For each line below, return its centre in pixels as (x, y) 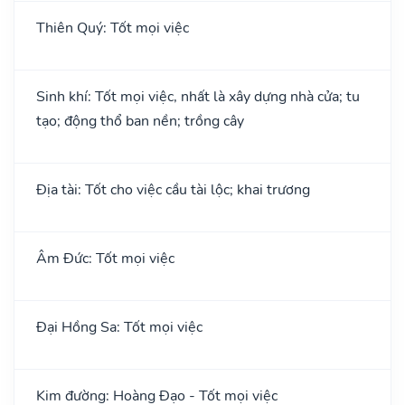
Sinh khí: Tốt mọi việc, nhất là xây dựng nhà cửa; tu (198, 96)
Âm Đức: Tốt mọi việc (105, 258)
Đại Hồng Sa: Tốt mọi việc (119, 327)
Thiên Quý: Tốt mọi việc (113, 28)
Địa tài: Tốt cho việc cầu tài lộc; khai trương (173, 189)
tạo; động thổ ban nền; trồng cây (140, 121)
